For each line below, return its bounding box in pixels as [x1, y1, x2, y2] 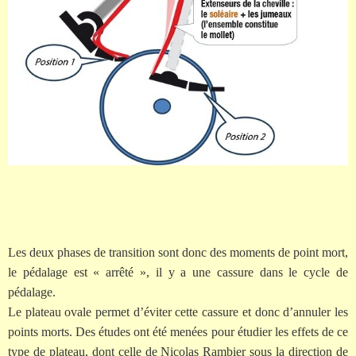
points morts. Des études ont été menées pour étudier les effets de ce [8, 324, 348, 339]
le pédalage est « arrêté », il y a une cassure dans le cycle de [8, 265, 348, 279]
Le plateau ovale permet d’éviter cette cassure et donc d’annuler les [8, 304, 348, 319]
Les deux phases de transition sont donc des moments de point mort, [8, 245, 348, 259]
